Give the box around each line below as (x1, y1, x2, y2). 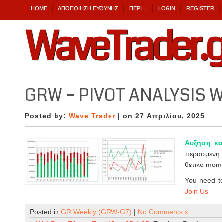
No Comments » (138, 208, 189, 216)
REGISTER (186, 5, 214, 11)
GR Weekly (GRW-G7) (61, 208, 132, 216)
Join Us (185, 187, 208, 195)
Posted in (30, 208, 61, 216)
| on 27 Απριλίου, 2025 (115, 112, 205, 120)
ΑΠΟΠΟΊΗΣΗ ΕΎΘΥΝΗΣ (58, 5, 118, 11)
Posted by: (25, 112, 69, 120)
